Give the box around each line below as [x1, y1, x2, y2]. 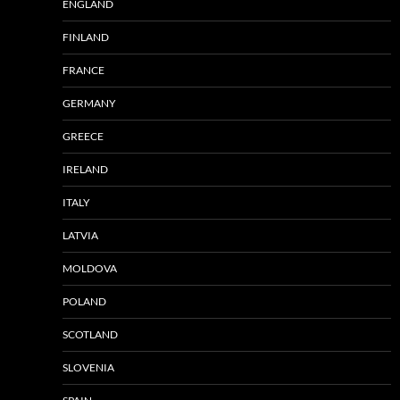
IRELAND [62, 162, 108, 176]
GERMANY [62, 96, 116, 110]
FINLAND [62, 29, 109, 44]
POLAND [62, 294, 106, 308]
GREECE [62, 129, 104, 143]
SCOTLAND [62, 327, 118, 341]
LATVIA [62, 228, 98, 242]
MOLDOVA [62, 261, 117, 275]
